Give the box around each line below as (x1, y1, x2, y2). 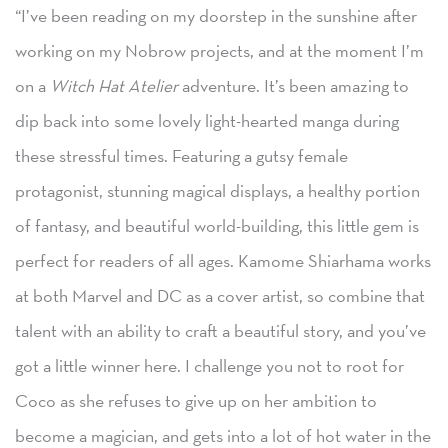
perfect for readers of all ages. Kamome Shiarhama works (15, 248, 431, 272)
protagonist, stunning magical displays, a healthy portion (15, 178, 420, 202)
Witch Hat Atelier (50, 73, 178, 97)
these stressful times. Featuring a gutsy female (15, 143, 348, 167)
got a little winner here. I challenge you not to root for (15, 353, 404, 377)
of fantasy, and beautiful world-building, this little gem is (15, 213, 419, 237)
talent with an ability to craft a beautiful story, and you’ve (15, 318, 426, 342)
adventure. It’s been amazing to (178, 73, 409, 97)
